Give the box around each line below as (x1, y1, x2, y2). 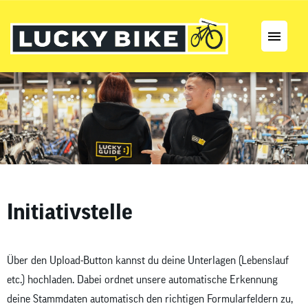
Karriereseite (10, 122, 67, 133)
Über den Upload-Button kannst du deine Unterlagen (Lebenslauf (7, 255, 289, 267)
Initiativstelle (7, 199, 133, 223)
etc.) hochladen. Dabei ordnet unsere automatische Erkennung (7, 274, 278, 286)
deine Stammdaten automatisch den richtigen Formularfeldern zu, (7, 294, 293, 305)
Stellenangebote (10, 85, 80, 96)
